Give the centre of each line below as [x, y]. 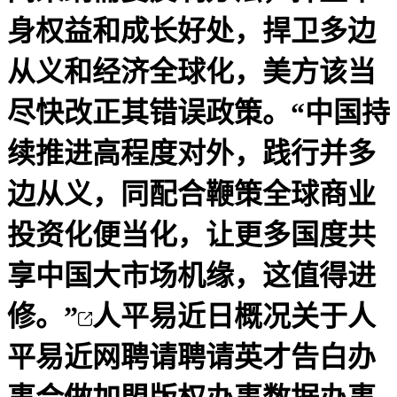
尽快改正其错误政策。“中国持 [198, 112]
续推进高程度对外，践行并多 [191, 153]
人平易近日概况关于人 [234, 316]
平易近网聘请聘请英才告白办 [191, 357]
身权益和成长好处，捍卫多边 [191, 31]
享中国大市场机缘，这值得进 [191, 275]
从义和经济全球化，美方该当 [191, 71]
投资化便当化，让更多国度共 [191, 234]
